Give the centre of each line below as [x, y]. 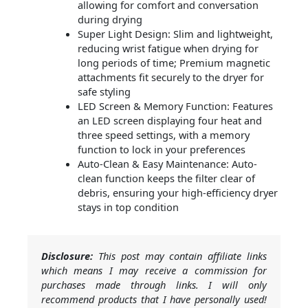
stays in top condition [128, 207]
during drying [110, 20]
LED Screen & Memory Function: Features [175, 106]
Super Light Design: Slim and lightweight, [175, 34]
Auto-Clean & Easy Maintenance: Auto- [167, 164]
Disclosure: [67, 256]
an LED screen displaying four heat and [169, 121]
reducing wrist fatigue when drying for [168, 48]
